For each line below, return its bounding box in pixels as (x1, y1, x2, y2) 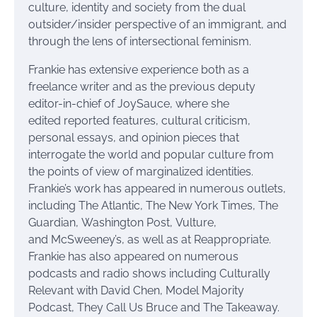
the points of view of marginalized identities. (28, 165, 253, 178)
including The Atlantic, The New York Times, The (28, 199, 278, 212)
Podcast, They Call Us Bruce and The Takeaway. (28, 301, 282, 314)
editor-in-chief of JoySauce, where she (28, 97, 229, 110)
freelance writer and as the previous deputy (28, 80, 255, 93)
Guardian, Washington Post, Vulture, (28, 216, 217, 229)
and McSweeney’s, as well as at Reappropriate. (28, 233, 271, 246)
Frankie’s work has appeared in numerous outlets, (28, 182, 286, 195)
